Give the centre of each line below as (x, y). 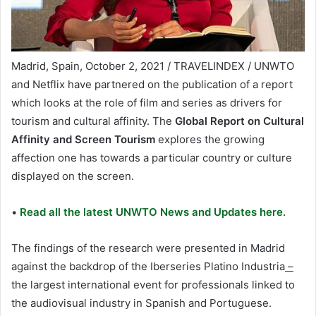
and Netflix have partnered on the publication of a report (152, 85)
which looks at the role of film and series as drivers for (147, 103)
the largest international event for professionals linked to (153, 285)
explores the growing (210, 140)
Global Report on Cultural (239, 121)
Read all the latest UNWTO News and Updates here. (151, 212)
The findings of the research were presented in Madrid (148, 248)
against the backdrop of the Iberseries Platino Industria (148, 267)
